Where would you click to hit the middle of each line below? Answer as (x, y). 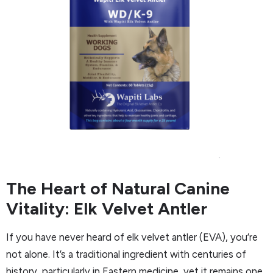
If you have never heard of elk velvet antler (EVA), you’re (132, 237)
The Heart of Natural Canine (118, 188)
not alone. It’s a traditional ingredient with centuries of (126, 254)
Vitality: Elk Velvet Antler (107, 208)
